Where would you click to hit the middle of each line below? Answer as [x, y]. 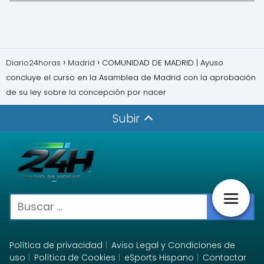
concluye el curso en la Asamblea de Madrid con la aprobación [131, 78]
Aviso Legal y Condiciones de [173, 245]
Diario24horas [33, 63]
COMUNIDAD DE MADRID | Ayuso [163, 63]
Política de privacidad [56, 245]
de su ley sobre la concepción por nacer [86, 93]
